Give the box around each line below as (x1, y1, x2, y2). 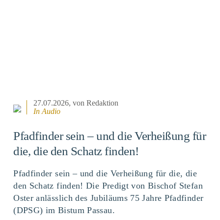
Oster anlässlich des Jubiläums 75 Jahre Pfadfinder (13, 192, 204, 203)
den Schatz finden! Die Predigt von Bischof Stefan (13, 180, 203, 191)
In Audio (33, 107, 61, 116)
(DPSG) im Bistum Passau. (13, 205, 115, 215)
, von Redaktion (69, 99, 119, 108)
